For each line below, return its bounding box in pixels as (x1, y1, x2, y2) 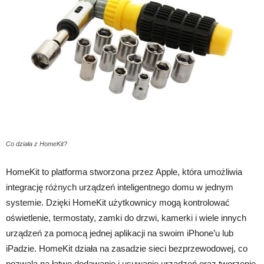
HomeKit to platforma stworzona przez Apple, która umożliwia (6, 167, 242, 177)
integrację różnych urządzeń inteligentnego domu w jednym (6, 182, 233, 193)
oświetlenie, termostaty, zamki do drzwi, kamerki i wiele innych (6, 213, 246, 223)
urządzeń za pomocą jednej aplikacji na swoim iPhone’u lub (6, 228, 233, 239)
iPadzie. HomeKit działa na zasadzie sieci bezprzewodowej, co (6, 243, 247, 254)
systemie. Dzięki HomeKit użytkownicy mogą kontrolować (6, 197, 230, 208)
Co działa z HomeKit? (6, 140, 67, 148)
